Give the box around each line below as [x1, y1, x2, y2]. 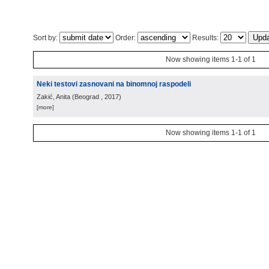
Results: [190, 34, 220, 42]
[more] [37, 104, 54, 110]
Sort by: [33, 34, 59, 42]
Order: [113, 34, 138, 42]
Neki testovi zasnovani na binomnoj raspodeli [37, 80, 191, 88]
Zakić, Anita [37, 93, 70, 100]
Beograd [74, 93, 99, 100]
